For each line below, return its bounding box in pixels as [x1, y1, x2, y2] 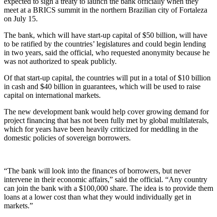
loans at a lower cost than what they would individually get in [4, 192, 191, 201]
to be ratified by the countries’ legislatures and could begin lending [4, 39, 206, 48]
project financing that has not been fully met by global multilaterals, [4, 116, 209, 124]
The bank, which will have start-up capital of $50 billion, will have [4, 31, 207, 39]
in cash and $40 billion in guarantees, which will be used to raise [4, 82, 201, 91]
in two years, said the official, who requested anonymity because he [4, 48, 210, 57]
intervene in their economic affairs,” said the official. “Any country [4, 175, 207, 184]
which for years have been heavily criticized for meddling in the [4, 124, 198, 133]
